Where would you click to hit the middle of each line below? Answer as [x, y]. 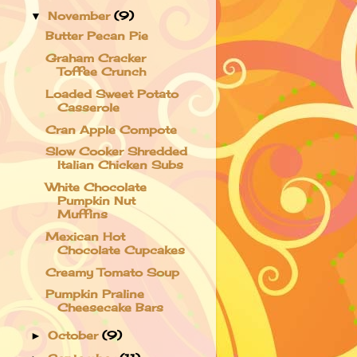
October [75, 335]
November [81, 15]
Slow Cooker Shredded [116, 151]
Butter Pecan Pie [96, 36]
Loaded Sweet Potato [112, 93]
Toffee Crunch [101, 71]
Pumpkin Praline [94, 294]
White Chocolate [96, 187]
